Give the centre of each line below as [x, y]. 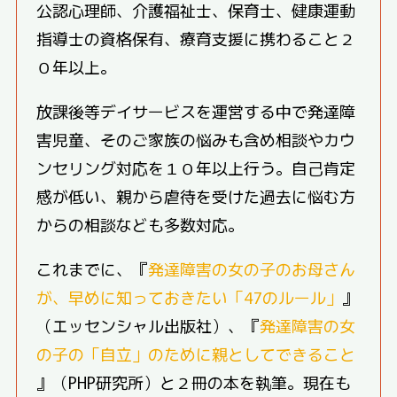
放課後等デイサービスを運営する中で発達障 [196, 110]
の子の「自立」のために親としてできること [196, 353]
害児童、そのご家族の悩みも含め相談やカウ [196, 139]
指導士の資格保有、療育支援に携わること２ [196, 38]
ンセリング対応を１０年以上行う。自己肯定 [196, 167]
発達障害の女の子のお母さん [252, 268]
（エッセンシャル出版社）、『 [148, 325]
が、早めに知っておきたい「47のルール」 [190, 296]
